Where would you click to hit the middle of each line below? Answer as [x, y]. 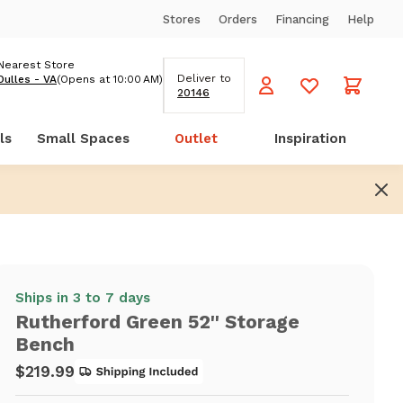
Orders [238, 19]
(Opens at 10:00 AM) [110, 79]
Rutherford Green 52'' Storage [158, 322]
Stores [182, 19]
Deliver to [204, 78]
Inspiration [310, 139]
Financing [302, 19]
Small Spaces [83, 139]
